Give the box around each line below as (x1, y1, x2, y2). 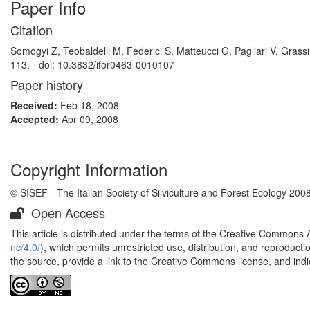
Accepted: (10, 112, 62, 126)
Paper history (10, 75, 83, 93)
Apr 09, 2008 (62, 112, 118, 126)
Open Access (28, 203, 105, 221)
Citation (10, 21, 53, 39)
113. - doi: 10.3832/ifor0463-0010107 (10, 57, 174, 71)
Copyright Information (10, 157, 167, 181)
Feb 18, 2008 (60, 98, 119, 112)
